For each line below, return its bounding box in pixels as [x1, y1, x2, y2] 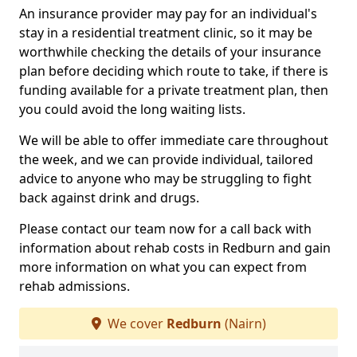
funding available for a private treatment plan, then [19, 81, 328, 100]
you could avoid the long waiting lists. [19, 100, 245, 119]
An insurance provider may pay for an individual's [19, 5, 317, 23]
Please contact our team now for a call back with [19, 220, 312, 238]
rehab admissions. [19, 277, 130, 296]
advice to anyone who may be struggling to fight [19, 170, 312, 188]
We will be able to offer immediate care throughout [19, 131, 328, 150]
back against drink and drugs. [19, 189, 199, 207]
